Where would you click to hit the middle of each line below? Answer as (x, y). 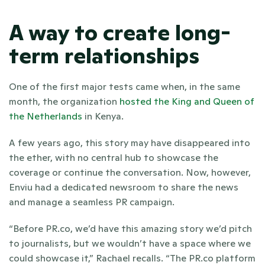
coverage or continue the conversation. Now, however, (130, 172)
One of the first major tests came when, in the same (125, 87)
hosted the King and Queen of (186, 101)
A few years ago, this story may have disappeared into (130, 143)
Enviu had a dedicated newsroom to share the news (124, 187)
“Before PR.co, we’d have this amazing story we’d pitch (130, 229)
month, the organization (63, 101)
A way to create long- (120, 33)
